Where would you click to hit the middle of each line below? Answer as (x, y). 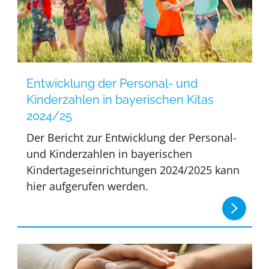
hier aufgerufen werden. (88, 186)
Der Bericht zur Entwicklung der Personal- (132, 138)
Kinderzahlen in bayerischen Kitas (120, 100)
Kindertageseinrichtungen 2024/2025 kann (133, 170)
